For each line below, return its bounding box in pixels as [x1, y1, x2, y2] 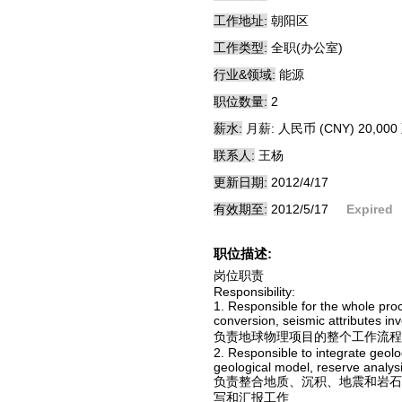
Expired [346, 202, 393, 216]
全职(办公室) [271, 40, 343, 55]
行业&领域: [214, 67, 275, 82]
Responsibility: [214, 284, 295, 299]
